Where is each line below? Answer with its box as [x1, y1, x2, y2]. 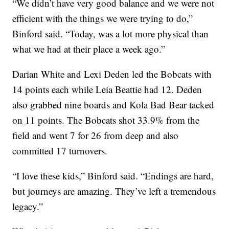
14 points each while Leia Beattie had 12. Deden [12, 82, 202, 96]
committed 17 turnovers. [12, 144, 108, 157]
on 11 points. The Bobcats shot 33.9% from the [12, 113, 200, 126]
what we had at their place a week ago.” [12, 42, 169, 55]
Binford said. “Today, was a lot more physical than [12, 27, 209, 40]
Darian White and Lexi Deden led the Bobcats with [12, 67, 212, 80]
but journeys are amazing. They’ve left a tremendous [12, 184, 216, 197]
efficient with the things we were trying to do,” [12, 11, 193, 25]
